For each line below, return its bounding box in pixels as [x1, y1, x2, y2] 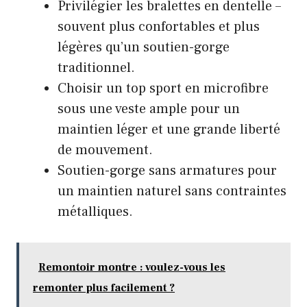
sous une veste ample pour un [58, 100, 240, 119]
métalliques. [58, 203, 133, 221]
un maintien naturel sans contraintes [58, 182, 286, 201]
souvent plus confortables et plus [58, 18, 260, 36]
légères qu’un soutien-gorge [58, 38, 230, 57]
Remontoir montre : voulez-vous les [38, 260, 225, 275]
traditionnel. [58, 59, 135, 77]
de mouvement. [58, 141, 153, 160]
